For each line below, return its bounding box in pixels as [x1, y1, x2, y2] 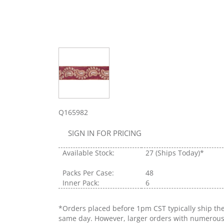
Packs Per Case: [62, 167, 114, 177]
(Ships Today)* [155, 147, 204, 157]
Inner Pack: [62, 177, 99, 187]
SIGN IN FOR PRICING [68, 127, 141, 138]
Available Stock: [62, 147, 114, 157]
